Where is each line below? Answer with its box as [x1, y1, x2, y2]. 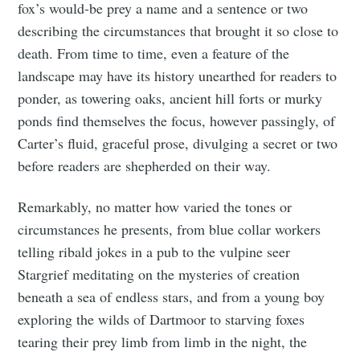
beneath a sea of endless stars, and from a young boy [18, 286, 325, 306]
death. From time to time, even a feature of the [18, 43, 290, 63]
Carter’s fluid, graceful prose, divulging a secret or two [18, 133, 338, 153]
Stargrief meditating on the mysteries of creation [18, 264, 301, 284]
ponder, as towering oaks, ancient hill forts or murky [18, 88, 323, 108]
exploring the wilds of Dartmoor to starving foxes [18, 309, 305, 329]
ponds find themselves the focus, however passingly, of [18, 110, 336, 130]
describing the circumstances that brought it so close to [18, 20, 339, 40]
